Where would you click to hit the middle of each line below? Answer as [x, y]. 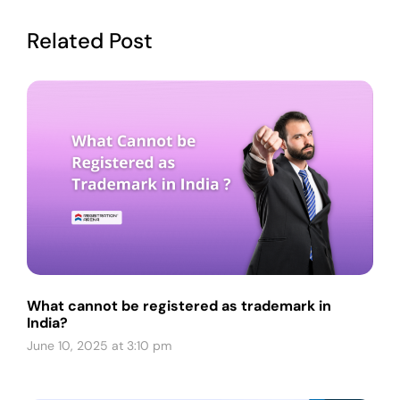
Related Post [90, 41]
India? [47, 323]
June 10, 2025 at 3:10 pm [99, 346]
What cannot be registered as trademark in [179, 306]
